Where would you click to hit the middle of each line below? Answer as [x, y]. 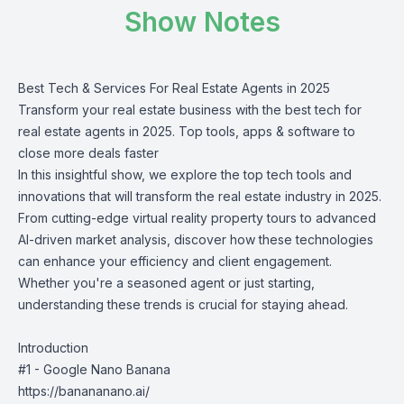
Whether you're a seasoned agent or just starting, [166, 283]
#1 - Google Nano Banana [94, 369]
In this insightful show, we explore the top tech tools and [185, 174]
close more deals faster [88, 153]
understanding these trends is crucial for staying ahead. [183, 304]
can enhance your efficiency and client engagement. [175, 261]
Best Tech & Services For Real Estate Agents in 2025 [174, 88]
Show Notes [202, 22]
